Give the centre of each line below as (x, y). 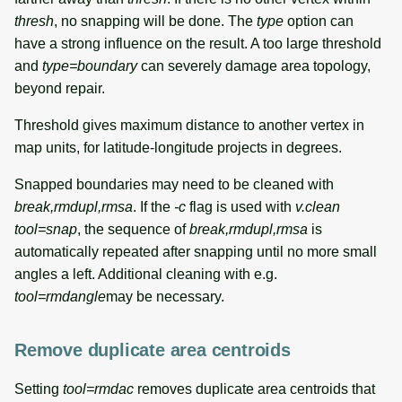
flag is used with (240, 206)
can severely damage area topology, (254, 66)
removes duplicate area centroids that (254, 389)
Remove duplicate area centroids (153, 350)
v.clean (318, 206)
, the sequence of (133, 229)
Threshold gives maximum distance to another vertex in (189, 125)
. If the (153, 206)
